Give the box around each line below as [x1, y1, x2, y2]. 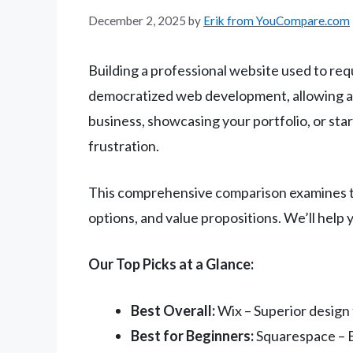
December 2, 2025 [88, 13, 186, 28]
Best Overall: [131, 302, 215, 320]
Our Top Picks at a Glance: [88, 255, 254, 273]
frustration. [88, 137, 159, 155]
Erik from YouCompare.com [203, 13, 350, 28]
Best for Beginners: [131, 327, 254, 345]
